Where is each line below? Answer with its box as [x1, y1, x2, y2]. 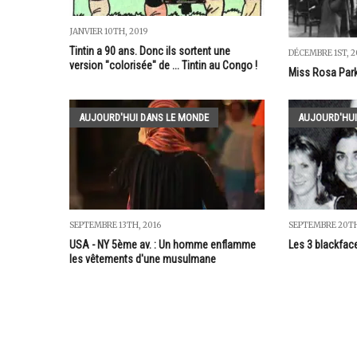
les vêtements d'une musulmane [69, 252, 216, 265]
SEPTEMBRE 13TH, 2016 [69, 219, 161, 230]
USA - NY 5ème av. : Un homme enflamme [69, 237, 256, 251]
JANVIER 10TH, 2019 [69, 26, 148, 37]
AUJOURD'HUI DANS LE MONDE [79, 111, 209, 124]
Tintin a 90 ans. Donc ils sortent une [69, 45, 230, 58]
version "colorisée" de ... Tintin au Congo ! [69, 59, 257, 73]
